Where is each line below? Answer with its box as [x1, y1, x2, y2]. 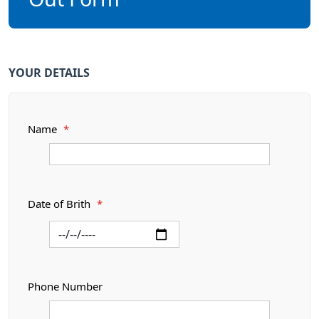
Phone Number [28, 281, 103, 292]
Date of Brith [28, 199, 93, 209]
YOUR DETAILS [9, 67, 90, 78]
